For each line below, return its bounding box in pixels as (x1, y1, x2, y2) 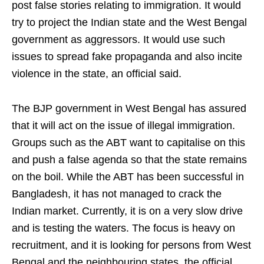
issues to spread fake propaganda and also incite (12, 51, 242, 62)
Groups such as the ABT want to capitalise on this (12, 137, 245, 148)
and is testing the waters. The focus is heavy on (12, 222, 235, 234)
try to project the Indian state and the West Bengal (12, 16, 247, 28)
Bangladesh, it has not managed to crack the (12, 188, 222, 200)
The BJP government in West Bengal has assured (12, 103, 246, 114)
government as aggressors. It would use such (12, 34, 225, 45)
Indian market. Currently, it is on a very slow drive (12, 205, 243, 217)
